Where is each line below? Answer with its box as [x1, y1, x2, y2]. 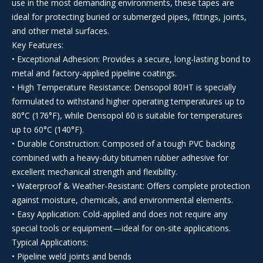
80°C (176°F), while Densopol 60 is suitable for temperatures [12, 110, 242, 122]
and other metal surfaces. [12, 25, 109, 37]
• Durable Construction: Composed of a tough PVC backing [12, 138, 235, 150]
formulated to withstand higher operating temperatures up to [12, 96, 245, 107]
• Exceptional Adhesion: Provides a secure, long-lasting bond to [12, 53, 251, 65]
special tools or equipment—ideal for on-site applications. [12, 222, 231, 234]
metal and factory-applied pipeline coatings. [12, 68, 177, 79]
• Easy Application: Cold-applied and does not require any [12, 208, 227, 220]
